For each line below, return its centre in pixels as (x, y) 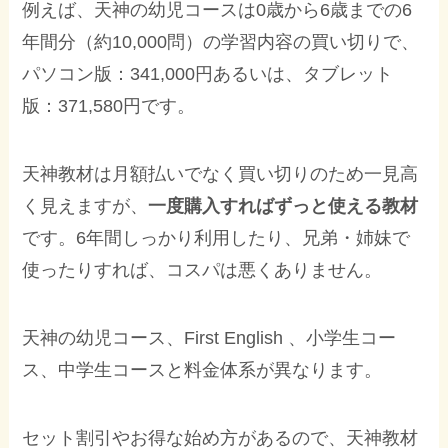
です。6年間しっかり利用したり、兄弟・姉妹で (216, 237)
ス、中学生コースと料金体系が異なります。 (202, 369)
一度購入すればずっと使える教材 (283, 205)
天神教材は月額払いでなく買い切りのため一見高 (220, 173)
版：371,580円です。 (109, 106)
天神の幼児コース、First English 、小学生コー (209, 337)
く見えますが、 (85, 205)
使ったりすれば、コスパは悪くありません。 (202, 269)
